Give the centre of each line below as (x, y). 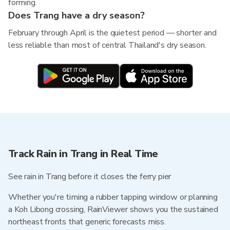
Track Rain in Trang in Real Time (83, 154)
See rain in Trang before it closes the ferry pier (90, 177)
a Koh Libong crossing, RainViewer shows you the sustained (113, 209)
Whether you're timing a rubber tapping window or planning (113, 197)
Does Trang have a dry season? (76, 15)
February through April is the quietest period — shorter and (112, 33)
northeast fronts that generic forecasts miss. (87, 222)
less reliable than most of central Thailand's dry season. (107, 45)
